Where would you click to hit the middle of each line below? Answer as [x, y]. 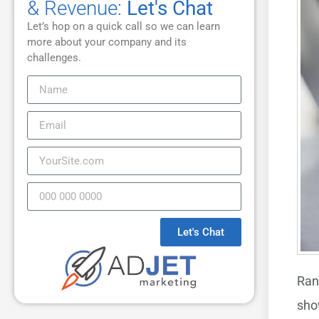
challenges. [54, 58]
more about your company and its [107, 42]
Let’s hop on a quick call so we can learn [124, 26]
